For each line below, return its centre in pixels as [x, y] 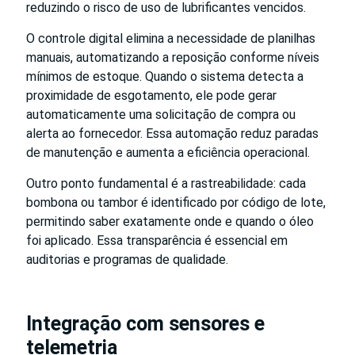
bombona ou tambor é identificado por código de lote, [176, 202]
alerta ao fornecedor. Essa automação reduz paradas [172, 133]
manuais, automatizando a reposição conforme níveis [173, 57]
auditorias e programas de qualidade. [127, 259]
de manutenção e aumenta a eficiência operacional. [168, 152]
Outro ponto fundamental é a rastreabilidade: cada [166, 183]
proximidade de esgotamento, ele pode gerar [151, 95]
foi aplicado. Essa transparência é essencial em [157, 240]
